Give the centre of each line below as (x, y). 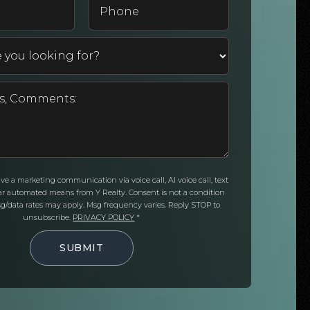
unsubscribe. (48, 217)
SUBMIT (82, 247)
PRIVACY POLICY (104, 217)
